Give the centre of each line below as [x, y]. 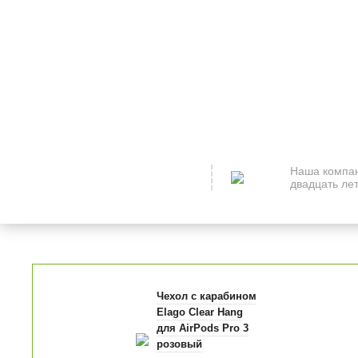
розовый [180, 344]
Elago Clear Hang [200, 312]
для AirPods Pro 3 [203, 328]
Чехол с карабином [207, 296]
